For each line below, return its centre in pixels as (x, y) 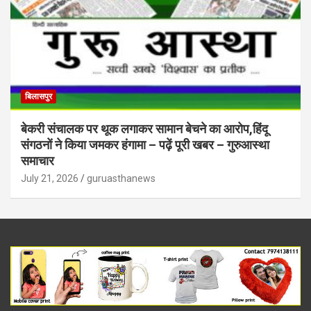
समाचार (37, 160)
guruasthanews (121, 178)
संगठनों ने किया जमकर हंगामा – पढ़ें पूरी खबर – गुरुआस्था (145, 144)
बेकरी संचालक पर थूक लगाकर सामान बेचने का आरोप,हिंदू (144, 128)
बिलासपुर (39, 96)
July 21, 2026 (50, 178)
